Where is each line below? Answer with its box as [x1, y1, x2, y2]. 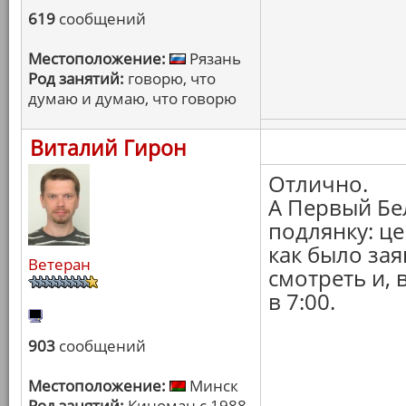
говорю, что [124, 68, 216, 89]
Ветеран [28, 254, 91, 275]
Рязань [186, 48, 241, 69]
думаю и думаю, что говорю [28, 88, 237, 109]
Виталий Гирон [30, 133, 187, 162]
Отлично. [268, 169, 368, 198]
